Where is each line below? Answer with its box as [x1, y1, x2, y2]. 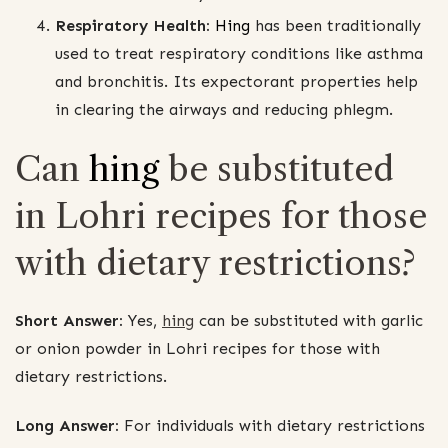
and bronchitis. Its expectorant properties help [55, 72, 418, 92]
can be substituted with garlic [194, 310, 423, 330]
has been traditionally [250, 16, 421, 36]
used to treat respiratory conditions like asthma [55, 44, 423, 64]
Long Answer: [15, 415, 119, 435]
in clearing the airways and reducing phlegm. [55, 100, 393, 120]
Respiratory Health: [55, 16, 210, 36]
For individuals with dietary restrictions [119, 415, 425, 435]
